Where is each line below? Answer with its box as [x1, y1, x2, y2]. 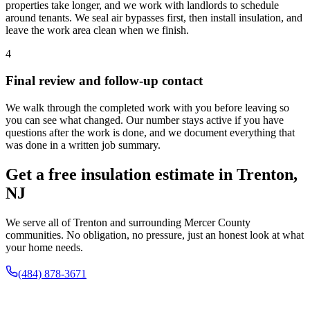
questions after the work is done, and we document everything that [6, 126, 295, 138]
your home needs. [6, 241, 83, 253]
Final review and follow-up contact [6, 73, 203, 88]
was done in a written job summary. [6, 138, 161, 151]
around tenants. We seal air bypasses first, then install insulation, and [6, 12, 302, 24]
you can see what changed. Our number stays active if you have [6, 113, 284, 126]
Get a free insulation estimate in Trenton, [6, 165, 298, 183]
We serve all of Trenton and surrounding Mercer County [6, 216, 250, 228]
